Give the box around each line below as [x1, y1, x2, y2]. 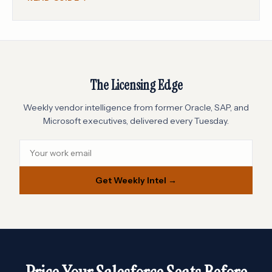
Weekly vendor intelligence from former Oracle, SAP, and [23, 101, 249, 113]
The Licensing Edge [89, 76, 183, 94]
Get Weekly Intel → [95, 174, 177, 186]
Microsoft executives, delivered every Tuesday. [43, 115, 229, 126]
